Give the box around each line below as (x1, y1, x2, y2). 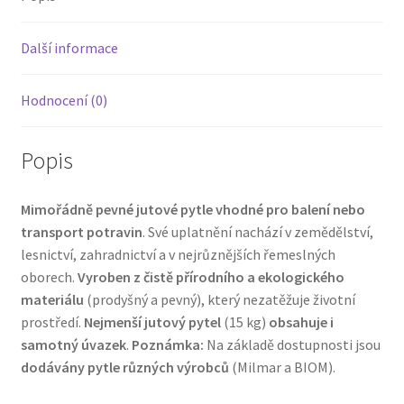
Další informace (20, 38, 118, 57)
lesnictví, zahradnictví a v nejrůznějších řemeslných (20, 245, 335, 264)
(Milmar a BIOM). (228, 358, 335, 377)
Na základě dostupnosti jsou (203, 335, 381, 354)
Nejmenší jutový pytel (83, 313, 221, 332)
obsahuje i (268, 313, 334, 332)
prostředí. (20, 313, 84, 332)
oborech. (20, 268, 78, 287)
